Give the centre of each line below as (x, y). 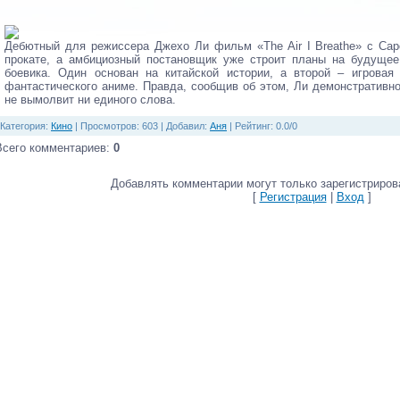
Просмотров (108, 126)
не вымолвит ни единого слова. (90, 100)
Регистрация (293, 197)
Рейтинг (253, 126)
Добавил (185, 126)
